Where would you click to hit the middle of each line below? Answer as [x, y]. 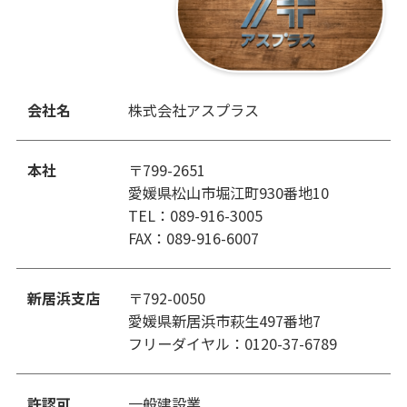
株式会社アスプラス [193, 109]
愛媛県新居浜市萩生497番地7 [231, 320]
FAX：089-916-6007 [193, 238]
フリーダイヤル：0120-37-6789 [232, 343]
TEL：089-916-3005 [195, 215]
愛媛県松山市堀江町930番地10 [235, 192]
